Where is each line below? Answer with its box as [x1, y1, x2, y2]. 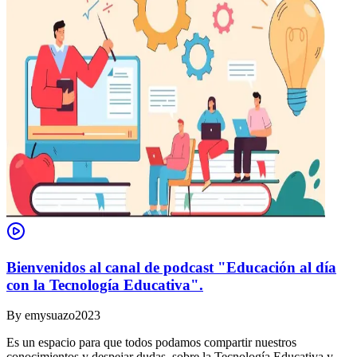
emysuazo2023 [25, 308, 100, 323]
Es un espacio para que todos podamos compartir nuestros [6, 335, 296, 350]
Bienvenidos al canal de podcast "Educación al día [6, 258, 336, 276]
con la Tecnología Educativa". [6, 276, 203, 293]
